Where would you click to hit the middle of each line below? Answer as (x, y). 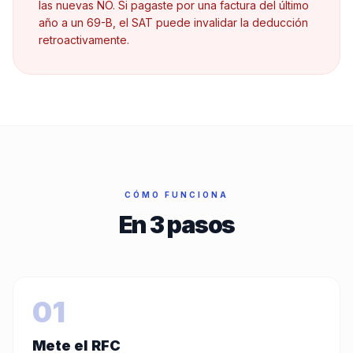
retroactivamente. (84, 40)
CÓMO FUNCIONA (176, 195)
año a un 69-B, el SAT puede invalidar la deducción (173, 22)
